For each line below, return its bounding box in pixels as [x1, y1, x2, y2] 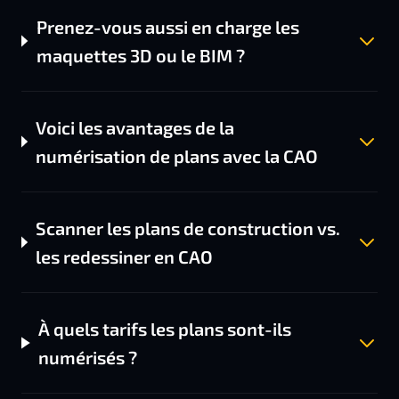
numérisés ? [38, 346, 138, 368]
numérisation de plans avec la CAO [36, 145, 319, 167]
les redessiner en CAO [36, 246, 214, 267]
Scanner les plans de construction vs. [36, 217, 341, 239]
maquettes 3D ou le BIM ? [36, 45, 245, 66]
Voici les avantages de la [36, 117, 235, 138]
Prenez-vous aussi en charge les [36, 16, 299, 37]
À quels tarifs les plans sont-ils [38, 318, 292, 339]
